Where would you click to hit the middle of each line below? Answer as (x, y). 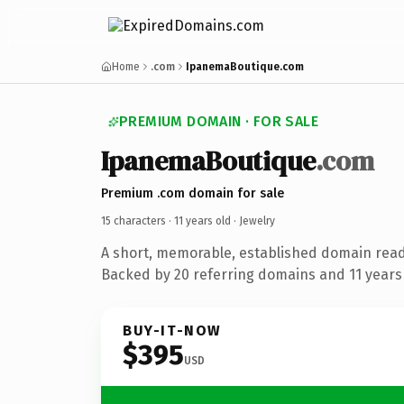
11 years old (202, 220)
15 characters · (138, 220)
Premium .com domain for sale (193, 193)
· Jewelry (253, 220)
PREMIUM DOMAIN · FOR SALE (219, 121)
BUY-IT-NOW (172, 330)
